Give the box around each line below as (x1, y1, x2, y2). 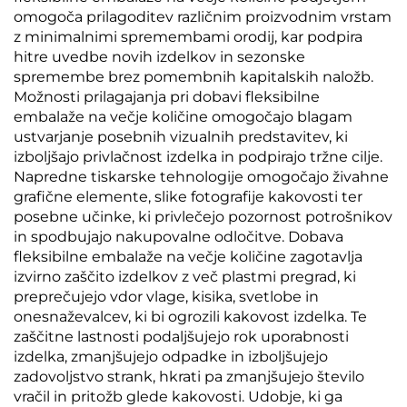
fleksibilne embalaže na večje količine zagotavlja (14, 248, 362, 265)
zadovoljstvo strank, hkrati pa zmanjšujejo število (14, 368, 364, 385)
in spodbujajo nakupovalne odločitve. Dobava (14, 228, 343, 245)
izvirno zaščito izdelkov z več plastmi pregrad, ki (14, 268, 356, 285)
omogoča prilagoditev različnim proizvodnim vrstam (14, 8, 392, 25)
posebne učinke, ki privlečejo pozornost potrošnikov (14, 208, 392, 225)
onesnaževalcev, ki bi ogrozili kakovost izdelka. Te (14, 308, 367, 325)
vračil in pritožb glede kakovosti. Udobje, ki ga (14, 388, 342, 405)
